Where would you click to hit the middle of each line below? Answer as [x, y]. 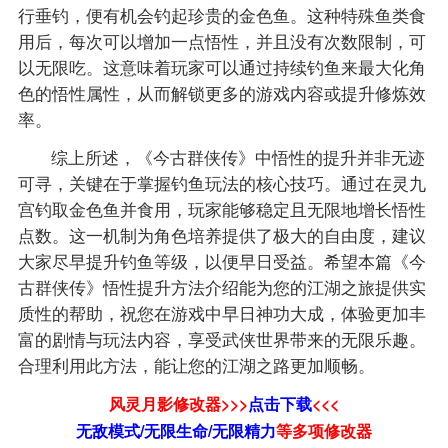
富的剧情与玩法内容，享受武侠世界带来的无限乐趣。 [221, 339]
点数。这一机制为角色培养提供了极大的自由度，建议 [221, 235]
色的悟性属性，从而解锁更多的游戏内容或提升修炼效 [221, 93]
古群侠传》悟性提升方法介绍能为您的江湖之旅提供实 [221, 287]
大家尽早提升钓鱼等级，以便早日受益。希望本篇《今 [221, 261]
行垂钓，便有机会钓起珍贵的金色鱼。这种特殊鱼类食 [221, 15]
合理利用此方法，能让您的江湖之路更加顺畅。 [196, 365]
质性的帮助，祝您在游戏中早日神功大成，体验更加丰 [221, 313]
